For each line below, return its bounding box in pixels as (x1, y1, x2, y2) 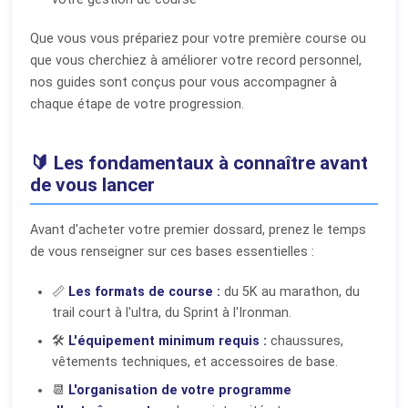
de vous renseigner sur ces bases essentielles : (30, 243, 314, 260)
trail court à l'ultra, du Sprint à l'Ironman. (52, 304, 291, 321)
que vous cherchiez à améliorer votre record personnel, (30, 52, 362, 68)
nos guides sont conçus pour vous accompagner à (30, 74, 337, 90)
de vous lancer (30, 173, 155, 196)
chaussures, (267, 332, 343, 349)
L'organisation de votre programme (68, 382, 291, 398)
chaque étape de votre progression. (30, 96, 244, 112)
